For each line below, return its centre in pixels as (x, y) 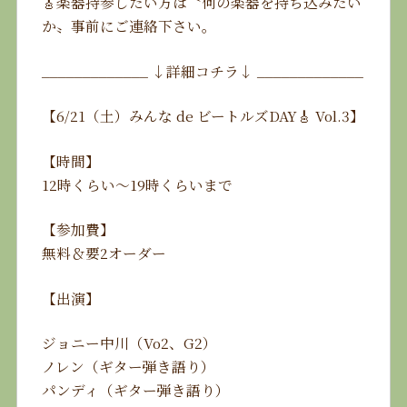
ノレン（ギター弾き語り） (128, 367)
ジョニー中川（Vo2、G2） (129, 343)
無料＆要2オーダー (104, 253)
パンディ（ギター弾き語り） (135, 390)
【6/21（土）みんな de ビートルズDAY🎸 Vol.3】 (203, 116)
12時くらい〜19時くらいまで (137, 184)
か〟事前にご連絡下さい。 (129, 26)
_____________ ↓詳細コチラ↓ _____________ (202, 70)
